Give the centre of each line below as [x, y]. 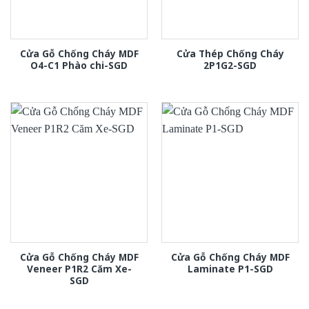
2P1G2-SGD [230, 66]
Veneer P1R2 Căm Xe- [79, 269]
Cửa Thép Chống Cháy [230, 54]
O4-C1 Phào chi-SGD [79, 66]
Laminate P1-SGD [230, 269]
